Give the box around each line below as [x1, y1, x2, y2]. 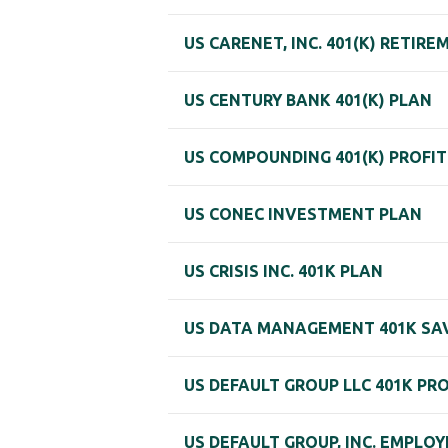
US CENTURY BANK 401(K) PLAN [184, 91, 432, 110]
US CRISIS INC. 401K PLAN [184, 262, 383, 281]
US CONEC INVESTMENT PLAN [184, 205, 422, 224]
